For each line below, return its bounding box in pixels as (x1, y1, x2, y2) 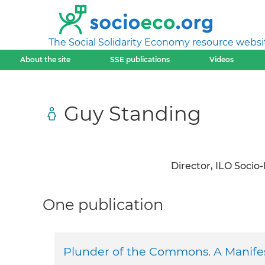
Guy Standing (64, 101, 201, 125)
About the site (20, 55, 70, 64)
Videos (209, 55, 234, 64)
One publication (43, 195, 163, 214)
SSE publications (109, 55, 170, 64)
